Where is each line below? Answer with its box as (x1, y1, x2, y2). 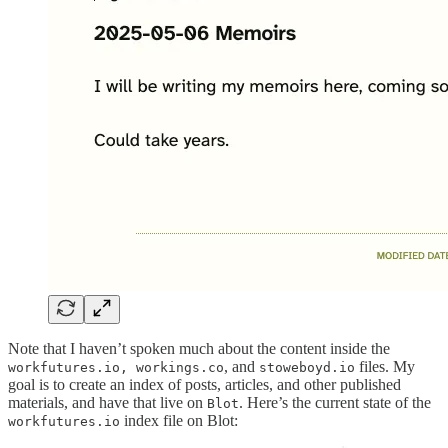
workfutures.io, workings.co (8, 360, 224, 376)
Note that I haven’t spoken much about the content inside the (8, 340, 390, 358)
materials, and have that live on (8, 394, 207, 412)
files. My (355, 358, 415, 376)
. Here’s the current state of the (239, 394, 431, 412)
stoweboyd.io (259, 360, 355, 376)
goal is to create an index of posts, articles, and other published (8, 376, 401, 394)
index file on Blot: (120, 412, 238, 430)
